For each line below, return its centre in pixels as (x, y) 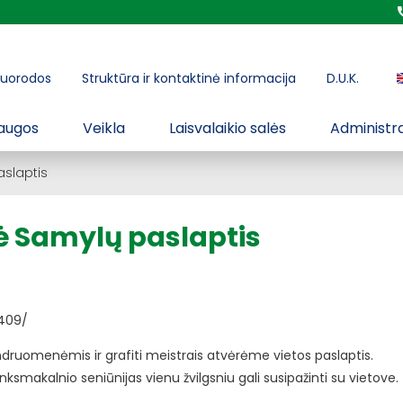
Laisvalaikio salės (228, 128)
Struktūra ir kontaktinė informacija (189, 78)
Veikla (104, 128)
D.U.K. (343, 78)
